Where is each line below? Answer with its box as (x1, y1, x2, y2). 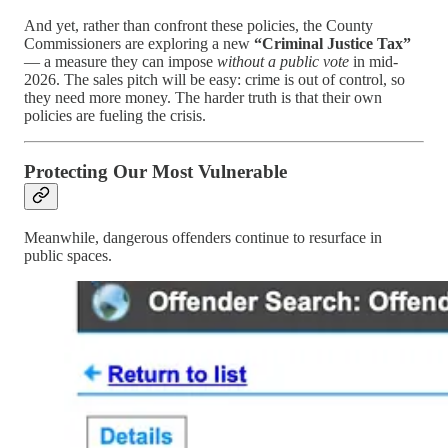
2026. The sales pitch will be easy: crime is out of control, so (24, 70, 405, 88)
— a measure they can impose (24, 52, 217, 70)
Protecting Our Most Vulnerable (24, 161, 287, 183)
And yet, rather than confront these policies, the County (24, 16, 373, 34)
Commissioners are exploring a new (24, 34, 254, 52)
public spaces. (24, 247, 112, 265)
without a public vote (217, 52, 349, 70)
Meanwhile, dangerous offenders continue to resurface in (24, 229, 382, 247)
